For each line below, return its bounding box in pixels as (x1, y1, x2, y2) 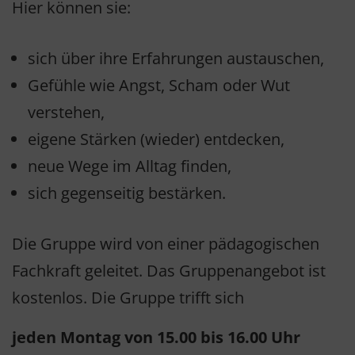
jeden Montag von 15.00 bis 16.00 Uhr (12, 326, 300, 349)
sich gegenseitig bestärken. (28, 182, 226, 204)
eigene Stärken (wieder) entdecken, (28, 128, 284, 151)
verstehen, (28, 101, 105, 124)
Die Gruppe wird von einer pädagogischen (12, 233, 319, 255)
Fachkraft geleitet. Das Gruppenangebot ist (12, 260, 326, 282)
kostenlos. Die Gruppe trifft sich (12, 287, 244, 309)
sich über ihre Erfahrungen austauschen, (28, 48, 324, 70)
